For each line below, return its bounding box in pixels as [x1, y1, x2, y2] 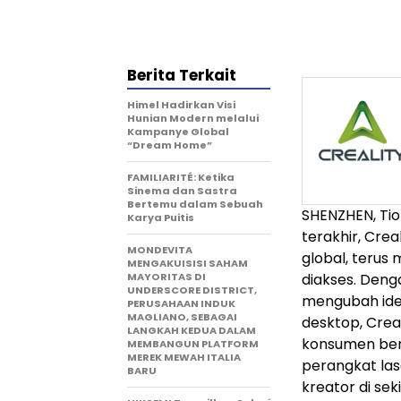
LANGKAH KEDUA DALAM [127, 323, 256, 337]
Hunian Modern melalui [127, 111, 259, 125]
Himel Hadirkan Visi [127, 98, 235, 112]
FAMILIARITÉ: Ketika [127, 170, 235, 184]
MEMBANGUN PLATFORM [127, 337, 259, 351]
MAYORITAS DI [127, 269, 206, 284]
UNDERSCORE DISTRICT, [127, 283, 257, 297]
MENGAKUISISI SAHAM [127, 256, 248, 270]
